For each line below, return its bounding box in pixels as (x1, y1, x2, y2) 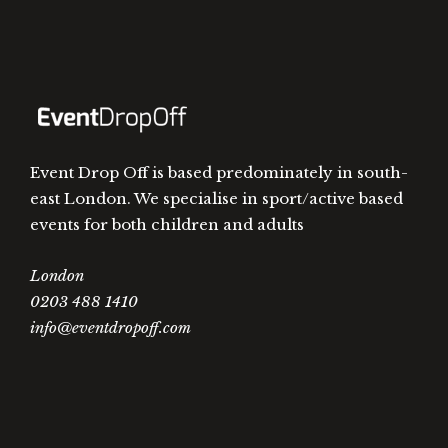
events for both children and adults (30, 215, 304, 235)
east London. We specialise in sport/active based (30, 189, 403, 209)
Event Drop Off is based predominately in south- (30, 163, 408, 183)
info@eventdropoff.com (30, 318, 191, 338)
